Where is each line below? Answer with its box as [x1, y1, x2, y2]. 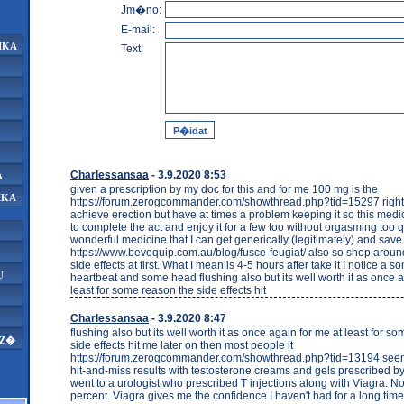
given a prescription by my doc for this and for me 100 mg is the [70, 182, 378, 196]
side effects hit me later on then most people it [70, 338, 293, 352]
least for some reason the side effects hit [70, 283, 266, 297]
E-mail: [121, 23, 155, 36]
